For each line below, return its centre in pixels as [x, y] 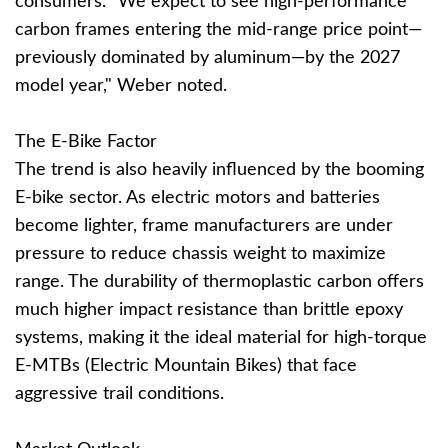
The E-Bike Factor [86, 142]
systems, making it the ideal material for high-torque [221, 338]
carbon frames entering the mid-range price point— [218, 30]
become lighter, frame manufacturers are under [204, 226]
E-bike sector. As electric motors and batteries [197, 198]
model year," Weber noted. [121, 86]
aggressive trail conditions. [119, 394]
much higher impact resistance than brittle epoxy [209, 310]
